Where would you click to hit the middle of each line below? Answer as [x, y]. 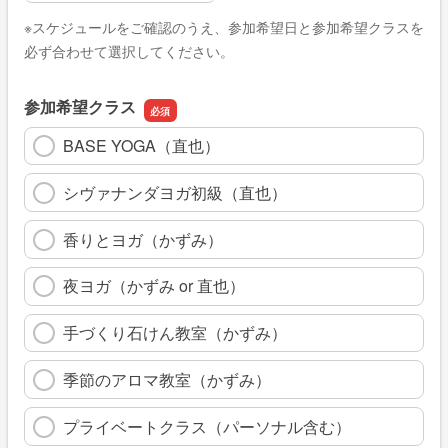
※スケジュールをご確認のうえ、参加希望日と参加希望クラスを [224, 26]
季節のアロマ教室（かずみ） [167, 379]
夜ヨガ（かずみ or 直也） [154, 286]
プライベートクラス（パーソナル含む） [207, 426]
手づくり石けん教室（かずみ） [175, 333]
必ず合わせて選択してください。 [129, 50]
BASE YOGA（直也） [141, 145]
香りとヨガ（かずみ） [143, 239]
